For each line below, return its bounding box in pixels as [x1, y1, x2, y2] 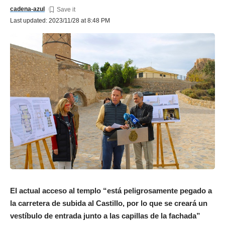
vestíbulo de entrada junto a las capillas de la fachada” [10, 211, 200, 220]
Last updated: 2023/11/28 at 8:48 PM [10, 17, 110, 25]
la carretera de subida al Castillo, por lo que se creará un [10, 199, 207, 208]
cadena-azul [10, 6, 45, 13]
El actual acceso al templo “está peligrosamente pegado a [10, 186, 212, 195]
